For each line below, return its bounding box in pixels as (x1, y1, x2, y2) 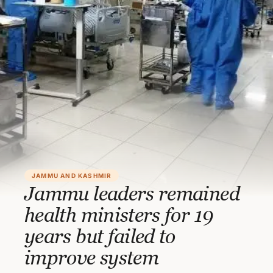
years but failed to (24, 224, 175, 247)
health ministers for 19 (24, 203, 213, 226)
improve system (24, 246, 159, 269)
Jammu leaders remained (24, 182, 239, 205)
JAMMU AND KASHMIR (32, 172, 112, 179)
